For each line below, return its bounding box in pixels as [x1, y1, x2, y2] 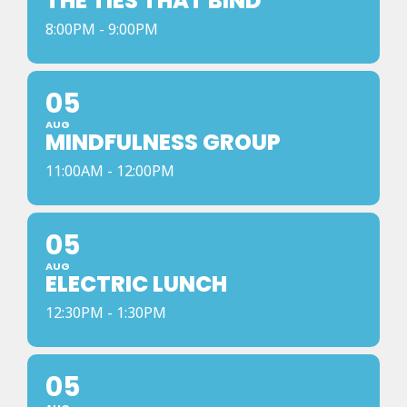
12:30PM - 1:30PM [45, 303, 166, 323]
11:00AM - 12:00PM [45, 161, 174, 181]
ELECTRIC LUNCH [45, 269, 227, 299]
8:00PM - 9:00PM [45, 19, 158, 39]
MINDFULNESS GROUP [45, 127, 281, 157]
